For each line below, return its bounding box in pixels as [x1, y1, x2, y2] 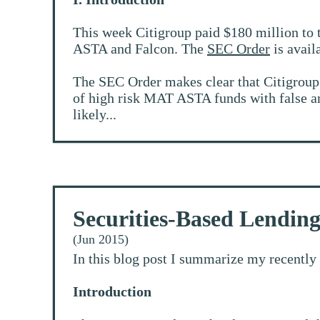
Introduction [73, 284, 151, 300]
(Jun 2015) [73, 232, 129, 247]
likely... [73, 106, 116, 123]
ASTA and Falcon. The [73, 41, 207, 57]
